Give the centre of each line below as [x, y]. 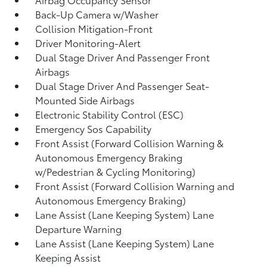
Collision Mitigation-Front [94, 28]
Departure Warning [79, 229]
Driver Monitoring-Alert [88, 43]
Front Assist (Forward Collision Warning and [135, 186]
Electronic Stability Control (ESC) [110, 114]
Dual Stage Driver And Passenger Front [123, 57]
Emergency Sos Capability [94, 128]
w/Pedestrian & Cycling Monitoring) [116, 171]
